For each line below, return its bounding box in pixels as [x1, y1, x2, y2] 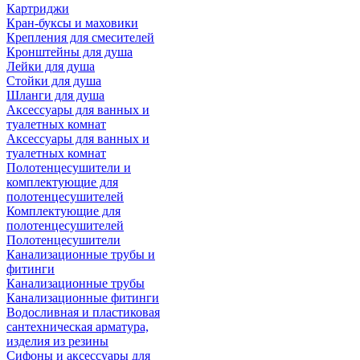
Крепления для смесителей [6, 31, 154, 44]
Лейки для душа [6, 59, 95, 73]
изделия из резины [6, 334, 108, 348]
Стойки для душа [6, 74, 101, 88]
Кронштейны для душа [6, 45, 133, 59]
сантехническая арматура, [6, 320, 149, 333]
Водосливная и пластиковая [6, 305, 160, 319]
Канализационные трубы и [6, 247, 155, 261]
